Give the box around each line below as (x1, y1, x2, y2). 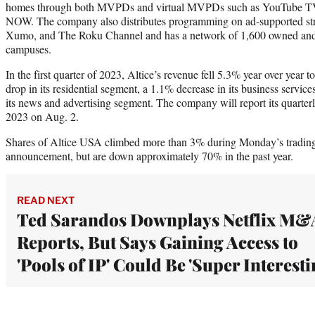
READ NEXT (17, 193, 75, 206)
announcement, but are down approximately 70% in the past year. (6, 148, 293, 163)
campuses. (6, 41, 51, 56)
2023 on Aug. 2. (6, 108, 79, 124)
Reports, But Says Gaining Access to (17, 230, 298, 253)
